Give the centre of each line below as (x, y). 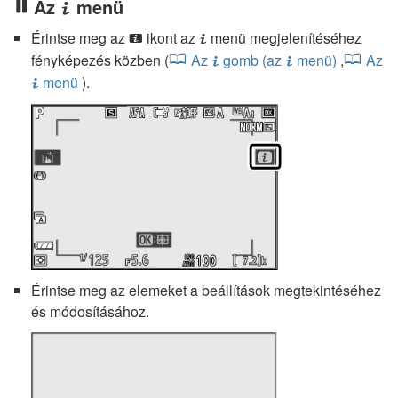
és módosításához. (90, 311)
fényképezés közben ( (100, 60)
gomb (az (253, 60)
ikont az (171, 38)
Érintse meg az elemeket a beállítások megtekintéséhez (206, 290)
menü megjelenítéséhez (284, 38)
